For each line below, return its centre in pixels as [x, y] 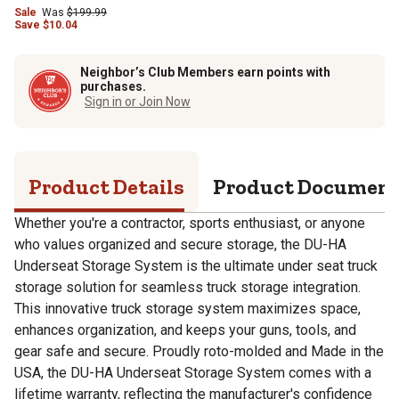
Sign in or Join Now [138, 101]
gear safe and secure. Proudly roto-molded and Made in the [199, 351]
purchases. [113, 86]
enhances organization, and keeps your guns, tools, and [185, 330]
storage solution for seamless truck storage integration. [187, 287]
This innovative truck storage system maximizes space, [187, 308]
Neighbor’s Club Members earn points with [205, 72]
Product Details [106, 186]
